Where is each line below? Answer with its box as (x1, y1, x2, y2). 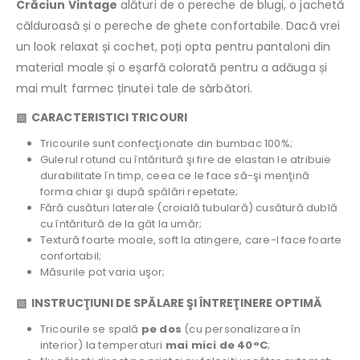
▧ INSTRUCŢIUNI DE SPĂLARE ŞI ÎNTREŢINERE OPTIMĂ (16, 295, 322, 312)
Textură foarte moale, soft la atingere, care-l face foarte (39, 232, 342, 248)
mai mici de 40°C (165, 337, 268, 354)
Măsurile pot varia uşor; (39, 264, 166, 280)
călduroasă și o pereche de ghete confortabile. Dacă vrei (16, 18, 340, 35)
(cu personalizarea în (181, 321, 301, 337)
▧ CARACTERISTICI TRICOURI (16, 109, 187, 126)
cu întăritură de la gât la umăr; (39, 216, 202, 232)
